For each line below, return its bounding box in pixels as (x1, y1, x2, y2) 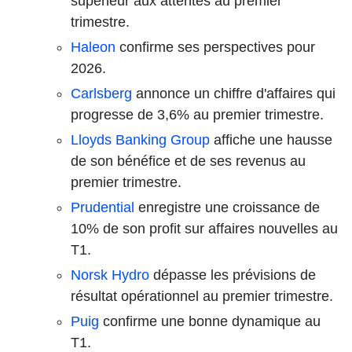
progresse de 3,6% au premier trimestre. (71, 106, 324, 123)
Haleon (71, 38, 115, 55)
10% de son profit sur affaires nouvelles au (71, 220, 338, 236)
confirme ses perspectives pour (115, 38, 315, 55)
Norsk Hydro (71, 266, 149, 283)
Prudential (71, 199, 134, 215)
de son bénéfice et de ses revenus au (71, 152, 306, 169)
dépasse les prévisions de (149, 266, 316, 283)
